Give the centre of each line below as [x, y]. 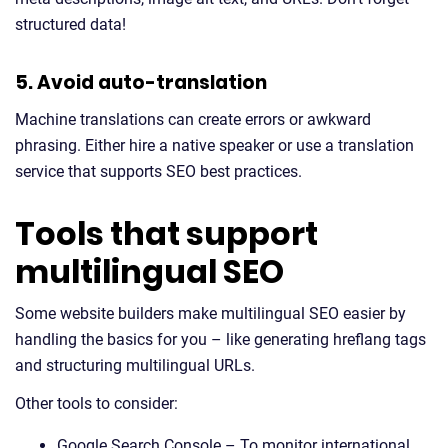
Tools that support [166, 233]
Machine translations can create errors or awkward [193, 119]
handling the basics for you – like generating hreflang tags [220, 339]
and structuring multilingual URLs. [135, 365]
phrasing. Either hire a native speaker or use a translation [214, 145]
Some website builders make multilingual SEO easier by [210, 313]
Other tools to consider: [96, 403]
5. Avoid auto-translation [141, 82]
